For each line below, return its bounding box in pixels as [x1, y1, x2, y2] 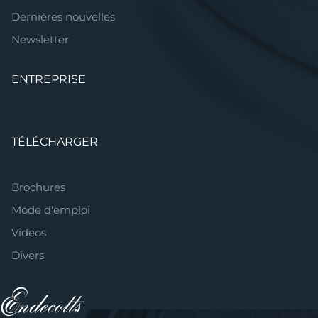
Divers [11, 248, 44, 262]
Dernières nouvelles [11, 9, 115, 23]
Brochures [11, 180, 65, 194]
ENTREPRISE [11, 72, 86, 86]
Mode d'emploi [11, 202, 90, 216]
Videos [11, 225, 46, 239]
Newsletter [11, 32, 69, 46]
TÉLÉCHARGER [11, 134, 98, 148]
